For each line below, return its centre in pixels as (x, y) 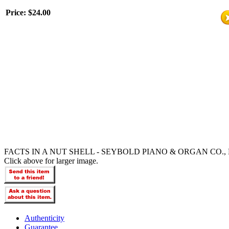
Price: (17, 13)
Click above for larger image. (51, 161)
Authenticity (44, 218)
